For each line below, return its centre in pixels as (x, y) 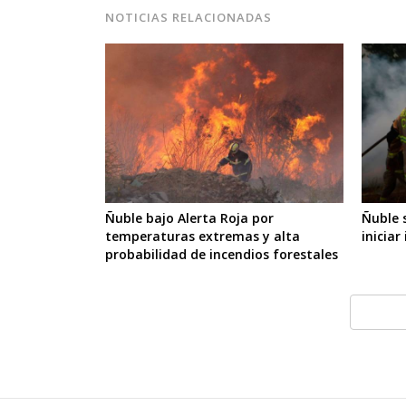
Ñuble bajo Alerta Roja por (189, 218)
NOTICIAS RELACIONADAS (189, 17)
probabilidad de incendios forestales (222, 255)
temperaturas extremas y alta (203, 237)
